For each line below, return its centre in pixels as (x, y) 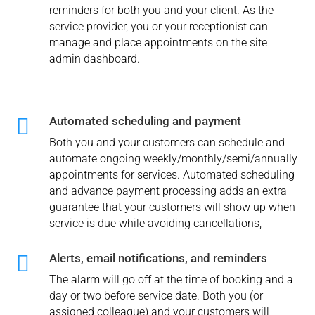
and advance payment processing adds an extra (168, 191)
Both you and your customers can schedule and (167, 143)
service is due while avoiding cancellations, (155, 224)
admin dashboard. (94, 59)
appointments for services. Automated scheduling (172, 175)
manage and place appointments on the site (158, 43)
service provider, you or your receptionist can (158, 27)
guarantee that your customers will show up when (172, 207)
